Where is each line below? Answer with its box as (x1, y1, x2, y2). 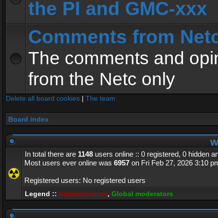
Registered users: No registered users (24, 176, 145, 184)
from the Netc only (28, 69, 175, 89)
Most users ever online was (24, 159, 114, 167)
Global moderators (111, 190, 173, 198)
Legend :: (25, 190, 58, 198)
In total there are (25, 150, 78, 158)
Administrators (58, 190, 108, 198)
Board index (8, 115, 49, 123)
